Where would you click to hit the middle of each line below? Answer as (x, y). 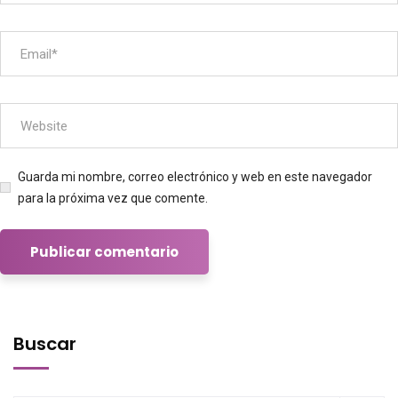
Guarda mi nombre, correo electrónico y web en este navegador (195, 177)
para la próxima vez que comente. (113, 199)
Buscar (45, 344)
